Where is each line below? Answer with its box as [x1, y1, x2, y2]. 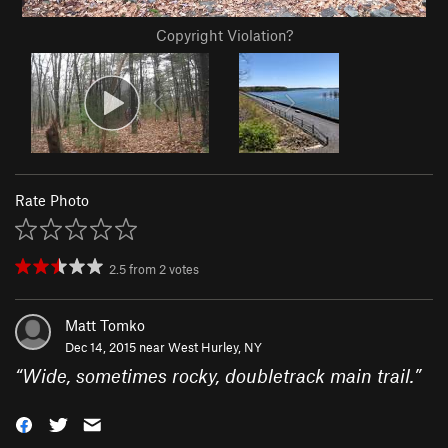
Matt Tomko [65, 316, 145, 335]
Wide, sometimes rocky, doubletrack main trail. [22, 364, 414, 388]
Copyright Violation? [155, 26, 293, 45]
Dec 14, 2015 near [65, 339, 168, 356]
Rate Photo [15, 191, 89, 210]
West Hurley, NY [168, 339, 262, 356]
